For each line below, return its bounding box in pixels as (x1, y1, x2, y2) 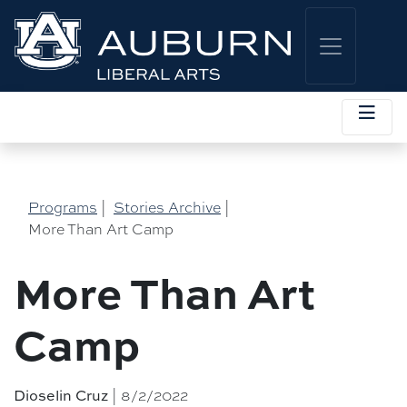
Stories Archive (114, 198, 221, 217)
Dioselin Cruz (14, 385, 108, 405)
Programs (28, 198, 97, 217)
